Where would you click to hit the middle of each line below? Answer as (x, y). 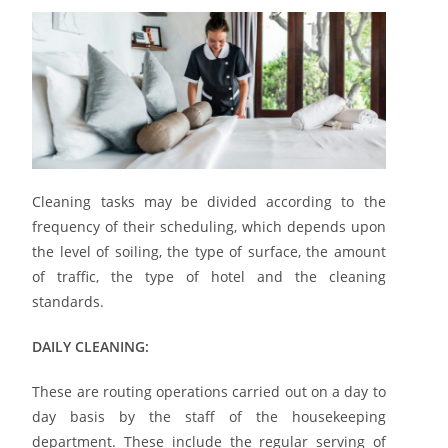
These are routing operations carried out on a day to (209, 391)
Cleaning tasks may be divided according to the (209, 201)
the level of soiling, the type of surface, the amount (209, 251)
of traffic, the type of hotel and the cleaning (209, 276)
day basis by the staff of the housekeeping (209, 416)
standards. (68, 301)
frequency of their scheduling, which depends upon (209, 226)
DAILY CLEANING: (91, 346)
